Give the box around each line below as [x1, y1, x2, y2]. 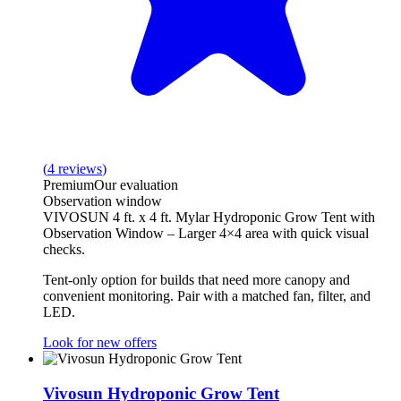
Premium [43, 177, 94, 193]
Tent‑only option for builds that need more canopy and [43, 272, 350, 288]
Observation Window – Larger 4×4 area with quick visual [43, 226, 369, 242]
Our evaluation [94, 177, 178, 193]
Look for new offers [43, 335, 157, 351]
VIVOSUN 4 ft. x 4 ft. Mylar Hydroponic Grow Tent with [43, 209, 375, 226]
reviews [58, 161, 102, 177]
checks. [43, 242, 85, 258]
